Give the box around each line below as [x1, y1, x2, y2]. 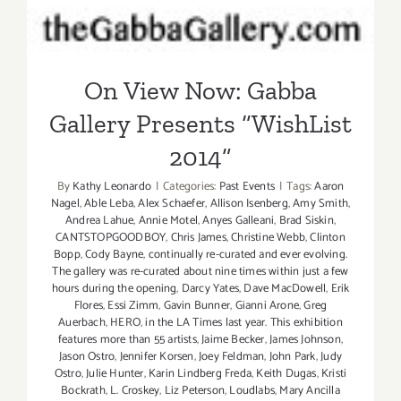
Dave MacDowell [243, 278, 327, 298]
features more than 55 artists [58, 329, 197, 349]
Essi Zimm [107, 295, 159, 315]
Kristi [321, 363, 347, 383]
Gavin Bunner [163, 295, 231, 315]
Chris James [170, 227, 226, 247]
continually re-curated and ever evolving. [148, 244, 347, 264]
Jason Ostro [59, 346, 115, 366]
